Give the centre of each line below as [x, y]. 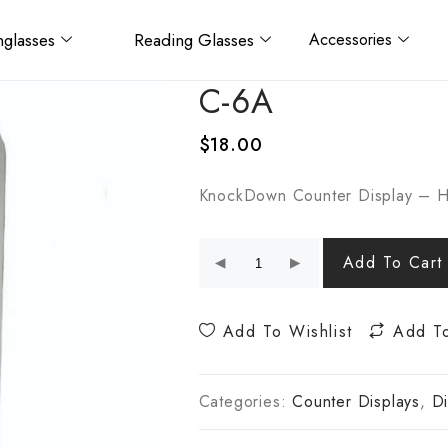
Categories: [245, 401]
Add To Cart [393, 262]
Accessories [350, 39]
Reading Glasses [193, 39]
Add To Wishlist [284, 331]
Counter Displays [356, 401]
